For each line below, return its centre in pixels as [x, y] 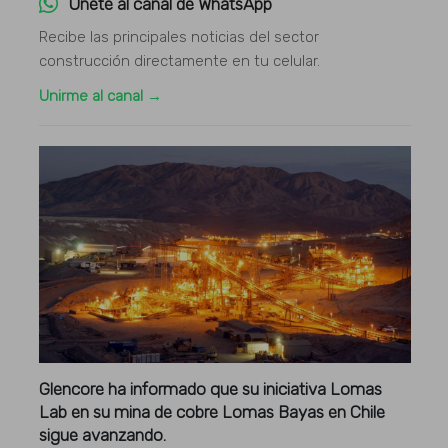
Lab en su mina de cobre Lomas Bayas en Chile [212, 412]
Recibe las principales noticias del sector [179, 36]
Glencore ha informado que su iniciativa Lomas [211, 389]
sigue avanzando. [103, 435]
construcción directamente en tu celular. [180, 60]
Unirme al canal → [101, 95]
